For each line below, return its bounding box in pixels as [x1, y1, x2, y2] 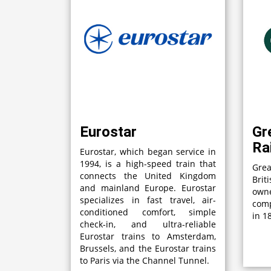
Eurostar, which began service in [80, 145, 216, 157]
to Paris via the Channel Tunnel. [80, 254, 209, 266]
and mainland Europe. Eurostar [80, 181, 216, 194]
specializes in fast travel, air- [80, 194, 216, 206]
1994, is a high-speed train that [80, 157, 216, 169]
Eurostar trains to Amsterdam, [80, 230, 216, 242]
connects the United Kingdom [80, 169, 216, 181]
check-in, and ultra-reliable [80, 218, 216, 230]
